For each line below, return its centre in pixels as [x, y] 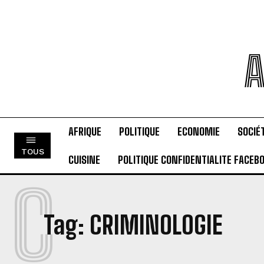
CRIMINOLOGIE [156, 225]
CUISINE [85, 160]
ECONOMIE [199, 131]
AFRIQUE [85, 131]
